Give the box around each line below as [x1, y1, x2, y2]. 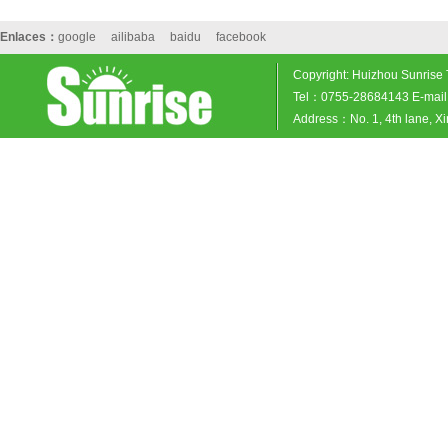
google [58, 30, 96, 44]
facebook [216, 30, 266, 44]
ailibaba [111, 30, 155, 44]
